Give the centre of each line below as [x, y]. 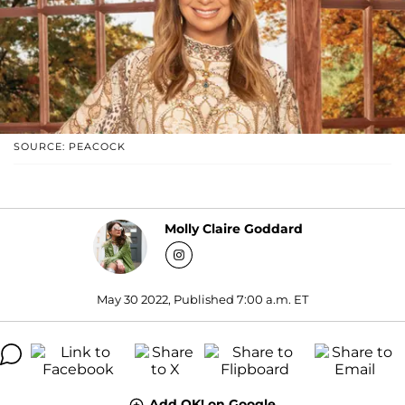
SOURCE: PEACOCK [70, 146]
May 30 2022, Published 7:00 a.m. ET [202, 299]
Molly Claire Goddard [234, 229]
